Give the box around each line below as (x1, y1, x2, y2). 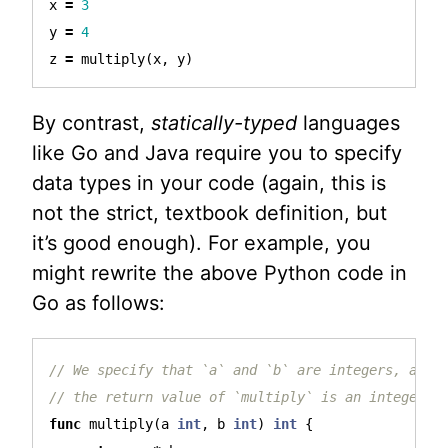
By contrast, (32, 111, 151, 136)
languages (297, 111, 400, 136)
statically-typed (151, 111, 297, 136)
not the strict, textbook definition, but (32, 201, 387, 226)
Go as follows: (32, 291, 165, 316)
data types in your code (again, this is (32, 171, 386, 196)
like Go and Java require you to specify (32, 141, 402, 166)
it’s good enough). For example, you (32, 231, 371, 256)
